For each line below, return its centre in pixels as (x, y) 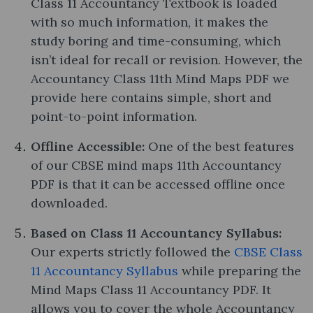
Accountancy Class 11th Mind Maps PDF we (160, 78)
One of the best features (219, 146)
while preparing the (240, 270)
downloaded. (69, 203)
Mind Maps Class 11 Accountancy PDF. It (151, 289)
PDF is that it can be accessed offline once (158, 184)
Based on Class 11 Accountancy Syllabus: (156, 233)
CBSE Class (268, 252)
